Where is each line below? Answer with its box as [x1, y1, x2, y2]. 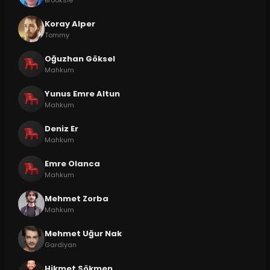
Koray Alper [44, 17, 95, 30]
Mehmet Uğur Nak [44, 227, 122, 239]
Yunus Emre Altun [44, 87, 120, 99]
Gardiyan [44, 239, 77, 250]
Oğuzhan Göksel [44, 52, 115, 64]
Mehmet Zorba [44, 192, 108, 204]
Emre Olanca [44, 157, 100, 169]
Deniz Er [44, 122, 78, 134]
